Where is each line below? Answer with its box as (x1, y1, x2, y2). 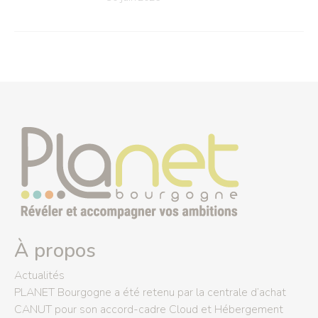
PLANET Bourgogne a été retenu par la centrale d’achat (14, 284, 286, 300)
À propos (14, 236, 96, 264)
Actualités (14, 267, 65, 283)
